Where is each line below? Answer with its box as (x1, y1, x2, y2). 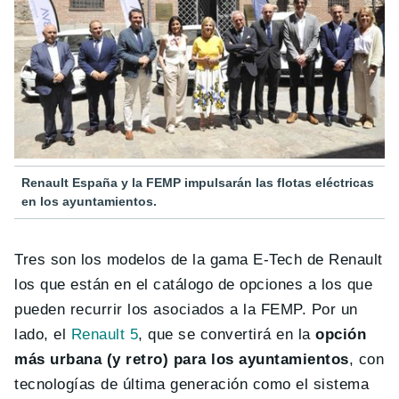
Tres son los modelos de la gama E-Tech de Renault (14, 251, 383, 269)
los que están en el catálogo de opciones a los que (14, 276, 373, 294)
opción (315, 326, 367, 344)
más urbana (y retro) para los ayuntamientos (14, 351, 349, 369)
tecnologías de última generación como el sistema (14, 376, 370, 394)
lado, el (14, 326, 71, 344)
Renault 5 (70, 326, 139, 344)
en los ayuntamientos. (21, 194, 157, 209)
